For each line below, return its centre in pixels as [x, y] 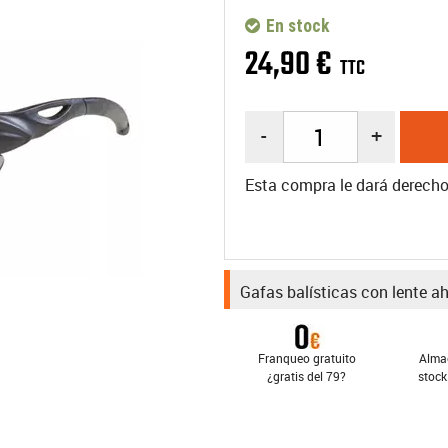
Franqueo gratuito [306, 358]
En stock [296, 26]
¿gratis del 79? [307, 376]
